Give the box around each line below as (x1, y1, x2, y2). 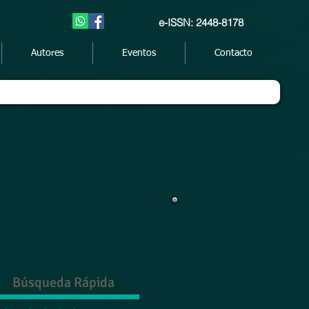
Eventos (122, 48, 156, 58)
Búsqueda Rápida (12, 274, 114, 291)
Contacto (214, 48, 252, 58)
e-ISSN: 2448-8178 (159, 16, 243, 29)
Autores (31, 48, 63, 58)
